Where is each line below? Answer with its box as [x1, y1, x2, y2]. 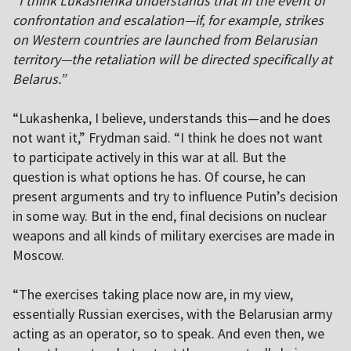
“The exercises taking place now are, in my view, [13, 285, 293, 304]
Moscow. [13, 246, 64, 265]
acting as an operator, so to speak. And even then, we [13, 324, 324, 343]
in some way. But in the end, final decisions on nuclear [13, 207, 327, 226]
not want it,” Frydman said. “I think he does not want [13, 128, 323, 147]
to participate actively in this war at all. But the [13, 148, 286, 167]
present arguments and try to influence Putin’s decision [13, 187, 338, 206]
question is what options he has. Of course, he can [13, 168, 306, 186]
